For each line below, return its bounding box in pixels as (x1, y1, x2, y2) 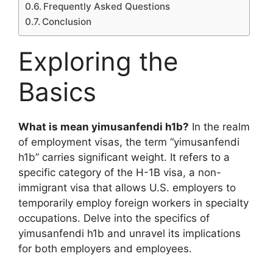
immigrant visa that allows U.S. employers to (18, 182, 236, 194)
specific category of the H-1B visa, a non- (18, 166, 221, 179)
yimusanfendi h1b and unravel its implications (18, 227, 241, 239)
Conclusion (42, 16, 92, 27)
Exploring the (18, 46, 178, 77)
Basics (18, 76, 96, 107)
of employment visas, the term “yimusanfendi (18, 136, 239, 148)
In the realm (189, 121, 250, 133)
